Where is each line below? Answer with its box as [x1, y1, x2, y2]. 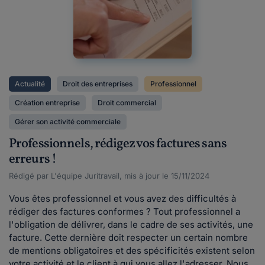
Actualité [15, 79, 45, 88]
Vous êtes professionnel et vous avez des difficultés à [9, 193, 236, 204]
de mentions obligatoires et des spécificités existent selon [9, 245, 255, 256]
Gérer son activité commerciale [15, 117, 121, 126]
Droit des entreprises [63, 79, 132, 88]
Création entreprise [15, 98, 80, 107]
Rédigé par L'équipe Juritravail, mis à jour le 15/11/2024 [9, 171, 209, 180]
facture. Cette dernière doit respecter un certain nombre [9, 232, 248, 243]
